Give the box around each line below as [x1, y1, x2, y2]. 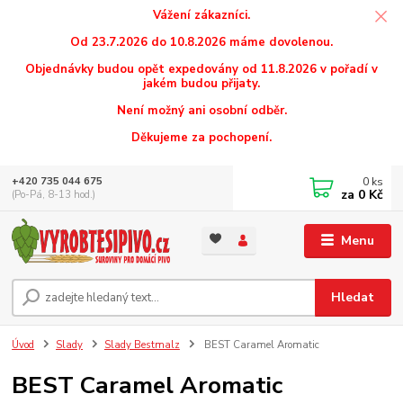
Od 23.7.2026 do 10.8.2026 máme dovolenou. [70, 33, 333, 50]
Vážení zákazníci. [153, 6, 250, 23]
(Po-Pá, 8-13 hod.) [12, 188, 96, 201]
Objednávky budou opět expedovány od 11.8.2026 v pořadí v [25, 60, 378, 77]
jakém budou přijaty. [143, 75, 260, 92]
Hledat [331, 289, 375, 307]
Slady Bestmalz [103, 338, 180, 353]
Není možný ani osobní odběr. [116, 102, 287, 119]
